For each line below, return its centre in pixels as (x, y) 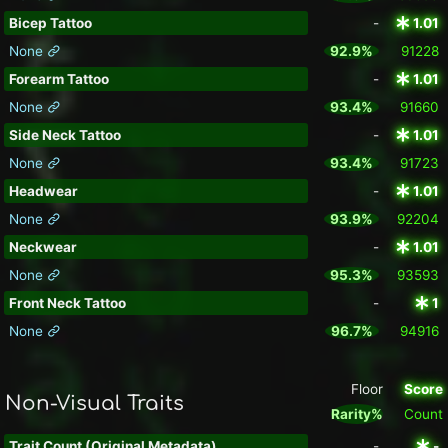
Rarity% (357, 414)
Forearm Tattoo (58, 79)
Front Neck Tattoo (67, 303)
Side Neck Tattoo (64, 135)
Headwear (43, 191)
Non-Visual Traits (94, 404)
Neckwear (42, 247)
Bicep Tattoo (50, 23)
